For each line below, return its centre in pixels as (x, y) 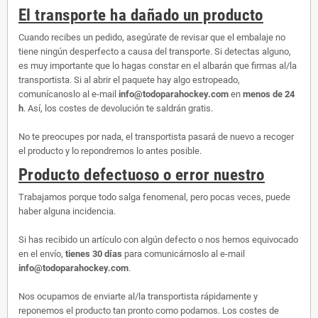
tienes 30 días (94, 253)
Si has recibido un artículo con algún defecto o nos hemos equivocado (158, 239)
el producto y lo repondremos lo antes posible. (110, 150)
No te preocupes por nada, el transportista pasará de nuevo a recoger (156, 136)
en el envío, (42, 253)
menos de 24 (269, 94)
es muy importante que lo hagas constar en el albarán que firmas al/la (158, 65)
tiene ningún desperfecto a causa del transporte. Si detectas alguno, (155, 51)
